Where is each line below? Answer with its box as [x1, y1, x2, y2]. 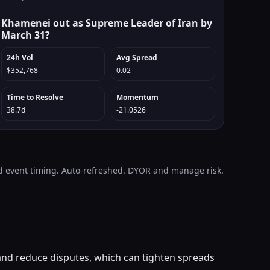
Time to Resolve [6, 92, 63, 102]
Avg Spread [116, 52, 158, 63]
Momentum [116, 92, 159, 102]
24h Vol [6, 52, 33, 63]
